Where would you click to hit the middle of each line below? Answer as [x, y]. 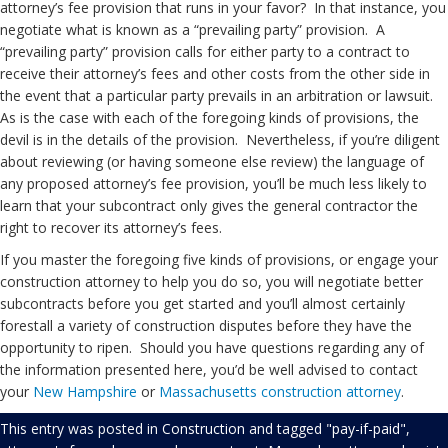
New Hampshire [85, 391]
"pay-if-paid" [366, 428]
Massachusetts [208, 391]
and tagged [285, 428]
